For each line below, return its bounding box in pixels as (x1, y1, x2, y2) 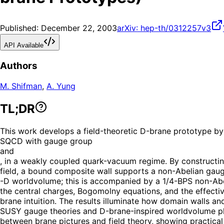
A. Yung (46, 80, 75, 91)
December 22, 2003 (41, 23, 117, 33)
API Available (4, 41, 43, 49)
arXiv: (117, 23, 140, 33)
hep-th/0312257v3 (140, 23, 211, 33)
